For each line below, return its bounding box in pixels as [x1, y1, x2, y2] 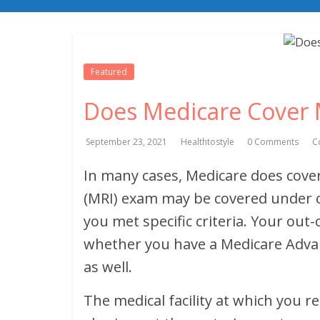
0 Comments [247, 136, 299, 148]
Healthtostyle [181, 136, 236, 148]
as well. [84, 257, 132, 276]
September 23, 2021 [86, 136, 167, 148]
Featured [91, 66, 127, 78]
